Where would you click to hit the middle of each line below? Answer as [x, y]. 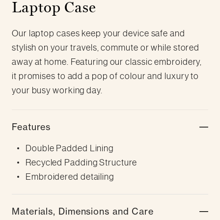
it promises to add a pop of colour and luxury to [106, 76]
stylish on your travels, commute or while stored [106, 47]
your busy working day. [57, 90]
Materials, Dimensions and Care [83, 211]
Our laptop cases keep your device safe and [98, 33]
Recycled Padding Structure [82, 162]
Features [31, 127]
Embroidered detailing [70, 177]
